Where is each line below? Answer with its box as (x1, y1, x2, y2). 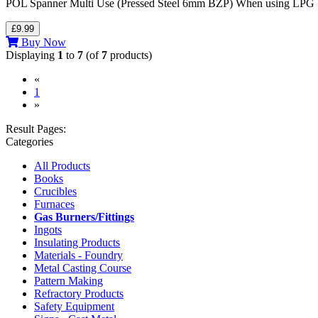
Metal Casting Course (34, 261, 131, 274)
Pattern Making (34, 274, 103, 287)
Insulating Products (34, 236, 120, 248)
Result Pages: (6, 122, 66, 135)
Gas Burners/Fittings (34, 210, 134, 223)
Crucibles (34, 185, 77, 197)
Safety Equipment (34, 300, 114, 312)
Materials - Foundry (34, 248, 123, 261)
